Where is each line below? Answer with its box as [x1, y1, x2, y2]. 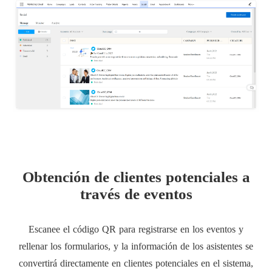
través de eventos [80, 186, 192, 203]
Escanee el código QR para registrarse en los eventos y [29, 224, 243, 235]
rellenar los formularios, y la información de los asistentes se [19, 241, 253, 252]
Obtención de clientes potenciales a [22, 169, 250, 186]
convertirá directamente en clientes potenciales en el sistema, [19, 258, 253, 269]
